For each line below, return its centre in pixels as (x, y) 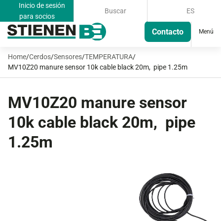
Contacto (168, 32)
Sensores (68, 57)
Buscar (115, 11)
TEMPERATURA (109, 57)
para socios (37, 16)
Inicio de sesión (41, 5)
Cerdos (40, 57)
